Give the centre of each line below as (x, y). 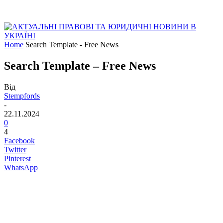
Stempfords (22, 96)
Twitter (15, 149)
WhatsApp (21, 167)
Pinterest (17, 158)
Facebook (19, 140)
